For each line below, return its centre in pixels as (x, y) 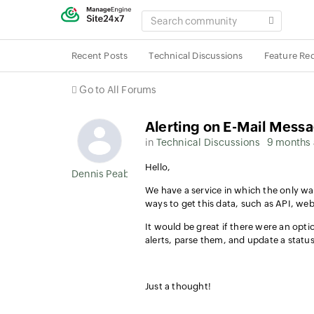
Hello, (158, 167)
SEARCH (162, 16)
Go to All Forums (118, 90)
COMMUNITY (172, 30)
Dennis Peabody (109, 174)
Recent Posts (100, 56)
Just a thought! (178, 286)
